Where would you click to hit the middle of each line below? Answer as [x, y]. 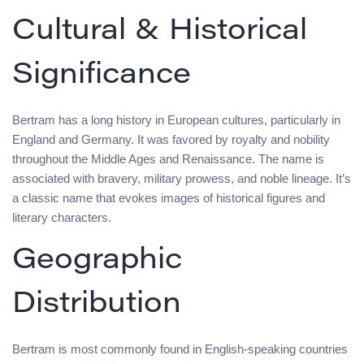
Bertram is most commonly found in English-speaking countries [180, 349]
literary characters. [62, 218]
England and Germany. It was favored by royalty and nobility [171, 140]
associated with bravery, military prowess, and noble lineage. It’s [182, 179]
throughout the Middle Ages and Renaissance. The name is [168, 159]
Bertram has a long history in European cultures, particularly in [176, 120]
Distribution [97, 306]
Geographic [97, 262]
